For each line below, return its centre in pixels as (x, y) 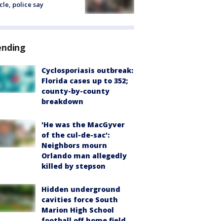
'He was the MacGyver (83, 125)
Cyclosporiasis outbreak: (87, 71)
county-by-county (75, 91)
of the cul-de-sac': (75, 135)
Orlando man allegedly (84, 156)
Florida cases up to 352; (85, 81)
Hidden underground (81, 189)
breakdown (62, 102)
